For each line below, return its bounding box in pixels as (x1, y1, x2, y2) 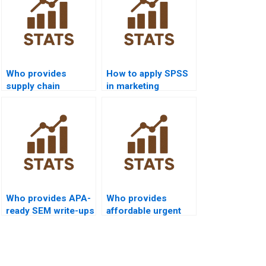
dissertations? (106, 93, 168, 104)
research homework (6, 93, 93, 104)
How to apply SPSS (106, 68, 188, 79)
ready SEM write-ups (6, 205, 94, 216)
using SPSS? (6, 105, 61, 116)
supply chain (6, 80, 60, 91)
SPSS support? (106, 217, 171, 229)
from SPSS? (6, 217, 58, 229)
